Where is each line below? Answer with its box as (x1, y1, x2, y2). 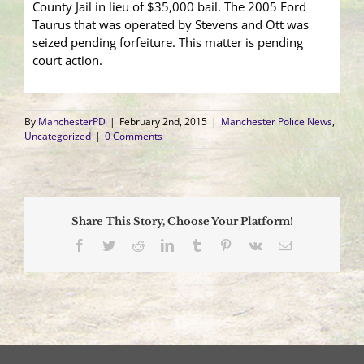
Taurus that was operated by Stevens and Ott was (32, 16, 309, 33)
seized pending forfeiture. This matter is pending (32, 34, 303, 51)
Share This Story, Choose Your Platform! (71, 214, 293, 229)
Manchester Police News (221, 115, 332, 129)
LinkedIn (172, 237, 220, 251)
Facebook (84, 237, 136, 251)
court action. (32, 52, 102, 69)
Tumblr (201, 237, 240, 251)
